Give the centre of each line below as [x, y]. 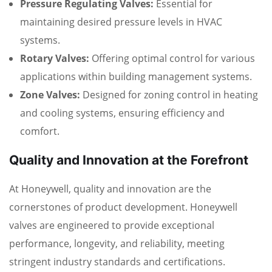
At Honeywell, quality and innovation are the [110, 189]
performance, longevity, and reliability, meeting [117, 244]
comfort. [40, 131]
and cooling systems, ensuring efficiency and [122, 113]
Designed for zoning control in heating [169, 95]
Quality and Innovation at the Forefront [129, 160]
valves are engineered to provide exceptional [112, 226]
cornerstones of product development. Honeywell [123, 207]
